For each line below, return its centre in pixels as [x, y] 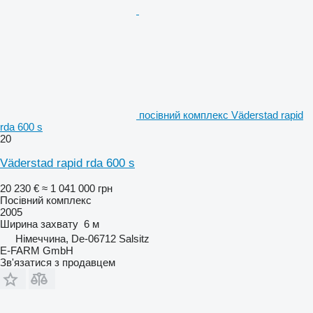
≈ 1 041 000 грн [77, 188]
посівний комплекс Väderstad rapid [221, 115]
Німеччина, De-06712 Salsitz [82, 238]
